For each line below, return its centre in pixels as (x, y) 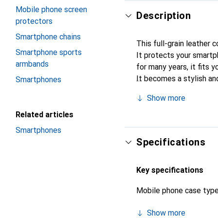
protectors (34, 21)
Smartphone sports (49, 52)
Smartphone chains (48, 37)
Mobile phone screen (51, 9)
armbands (32, 64)
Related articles (45, 115)
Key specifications (170, 170)
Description (164, 16)
